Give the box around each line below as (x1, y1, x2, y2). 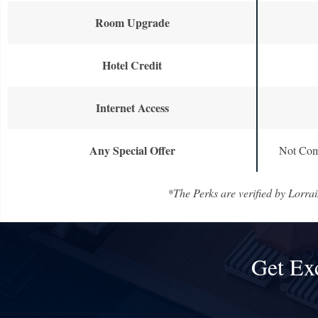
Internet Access (95, 99, 169, 116)
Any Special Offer (89, 142, 175, 159)
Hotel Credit (102, 57, 162, 74)
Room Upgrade (94, 14, 170, 31)
